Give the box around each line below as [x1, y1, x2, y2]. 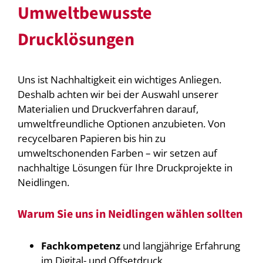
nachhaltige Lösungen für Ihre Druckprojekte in [17, 161, 232, 174]
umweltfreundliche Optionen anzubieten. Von [17, 117, 225, 130]
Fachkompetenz [41, 239, 120, 253]
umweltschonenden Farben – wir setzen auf [17, 146, 217, 160]
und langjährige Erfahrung [120, 239, 240, 253]
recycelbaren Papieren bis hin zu [17, 131, 166, 145]
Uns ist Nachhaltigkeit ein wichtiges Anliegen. [17, 73, 221, 86]
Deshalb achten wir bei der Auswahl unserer [17, 87, 218, 101]
